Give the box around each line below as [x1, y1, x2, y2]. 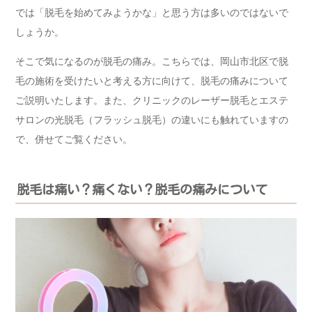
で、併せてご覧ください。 [15, 133, 132, 146]
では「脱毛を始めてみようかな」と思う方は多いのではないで [15, 6, 288, 19]
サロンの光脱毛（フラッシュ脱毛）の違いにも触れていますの [15, 114, 288, 126]
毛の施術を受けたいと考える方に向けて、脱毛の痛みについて [15, 75, 288, 87]
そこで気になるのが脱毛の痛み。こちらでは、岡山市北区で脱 [15, 55, 288, 68]
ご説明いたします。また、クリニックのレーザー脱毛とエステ [15, 94, 288, 107]
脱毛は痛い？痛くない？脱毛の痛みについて [17, 182, 267, 196]
